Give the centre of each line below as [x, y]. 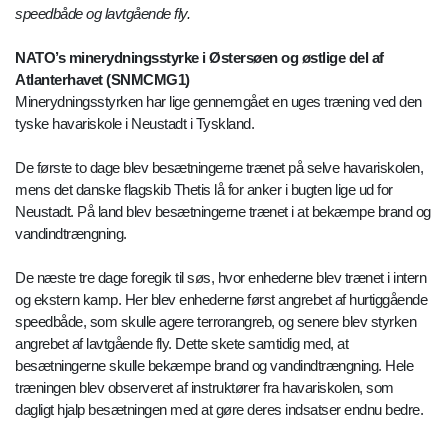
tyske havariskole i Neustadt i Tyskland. [134, 124]
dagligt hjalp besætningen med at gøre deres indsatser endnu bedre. [219, 410]
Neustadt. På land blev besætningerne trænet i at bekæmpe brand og [223, 212]
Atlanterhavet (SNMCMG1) [102, 80]
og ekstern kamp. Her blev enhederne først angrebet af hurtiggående [221, 300]
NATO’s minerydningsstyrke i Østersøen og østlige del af [199, 58]
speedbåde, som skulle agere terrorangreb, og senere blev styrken [215, 322]
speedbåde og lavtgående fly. [102, 14]
